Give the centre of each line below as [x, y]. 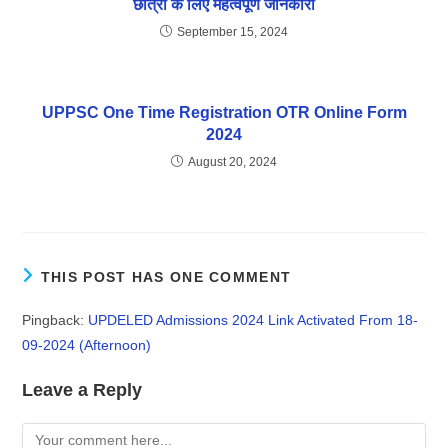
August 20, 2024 [232, 162]
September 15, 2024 [232, 32]
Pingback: [55, 320]
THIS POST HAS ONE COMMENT [166, 277]
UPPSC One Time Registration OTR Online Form [224, 113]
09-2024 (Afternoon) [87, 345]
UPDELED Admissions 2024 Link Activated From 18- [253, 320]
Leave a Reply [82, 390]
